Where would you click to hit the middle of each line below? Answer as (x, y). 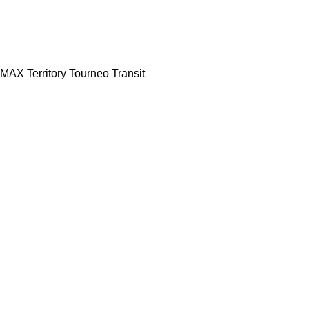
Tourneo (89, 73)
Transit (128, 73)
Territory (47, 73)
